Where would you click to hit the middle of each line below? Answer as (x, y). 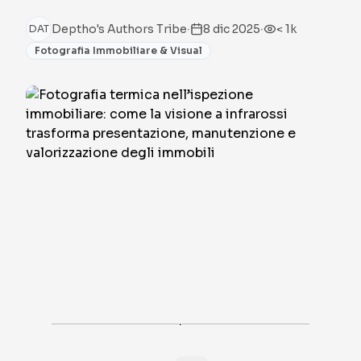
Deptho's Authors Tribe (119, 29)
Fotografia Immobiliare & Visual (118, 50)
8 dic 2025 (232, 29)
